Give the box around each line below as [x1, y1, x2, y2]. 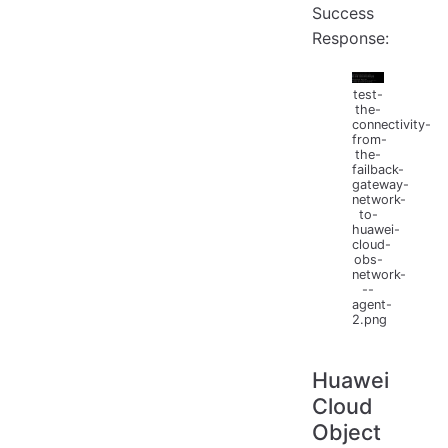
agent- [352, 297, 392, 313]
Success [312, 3, 374, 24]
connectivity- [352, 117, 431, 133]
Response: [312, 28, 389, 49]
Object [312, 419, 381, 446]
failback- [352, 162, 404, 178]
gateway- [352, 177, 409, 193]
